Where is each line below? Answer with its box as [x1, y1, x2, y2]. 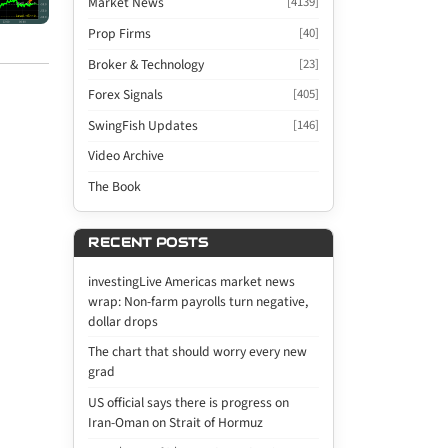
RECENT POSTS [88, 234, 208, 252]
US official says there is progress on [88, 392, 290, 412]
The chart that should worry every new [88, 342, 308, 362]
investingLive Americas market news [88, 271, 296, 291]
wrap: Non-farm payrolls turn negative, [88, 291, 309, 311]
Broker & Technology [88, 54, 205, 74]
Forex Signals [88, 85, 164, 105]
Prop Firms [88, 23, 152, 43]
